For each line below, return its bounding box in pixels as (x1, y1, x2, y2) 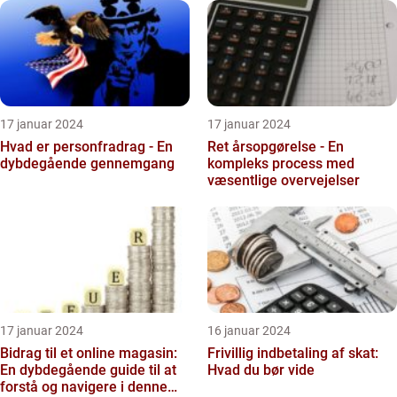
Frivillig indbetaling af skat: (207, 345, 378, 362)
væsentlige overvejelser (207, 172, 360, 189)
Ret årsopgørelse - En (207, 138, 344, 155)
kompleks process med (207, 155, 354, 172)
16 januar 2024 (207, 323, 291, 338)
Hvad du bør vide (207, 362, 315, 378)
